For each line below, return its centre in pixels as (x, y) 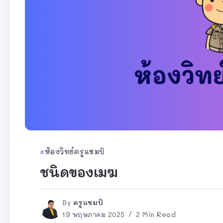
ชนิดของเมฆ (79, 172)
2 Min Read (155, 214)
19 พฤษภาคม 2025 (94, 214)
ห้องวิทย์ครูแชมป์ (74, 151)
